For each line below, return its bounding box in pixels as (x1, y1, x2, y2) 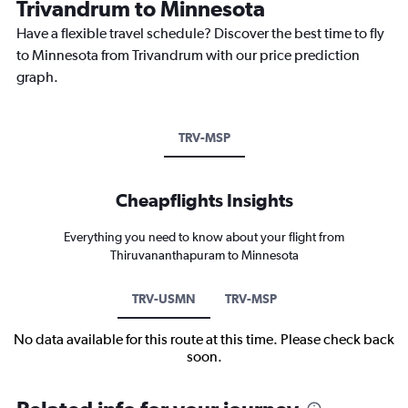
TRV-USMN (131, 291, 196, 307)
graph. (16, 68, 58, 87)
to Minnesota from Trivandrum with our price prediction (16, 46, 360, 65)
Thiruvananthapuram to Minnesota (109, 248, 299, 263)
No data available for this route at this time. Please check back (14, 331, 394, 349)
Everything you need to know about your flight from (64, 229, 344, 245)
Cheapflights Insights (115, 189, 293, 211)
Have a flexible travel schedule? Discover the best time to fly (16, 25, 384, 43)
